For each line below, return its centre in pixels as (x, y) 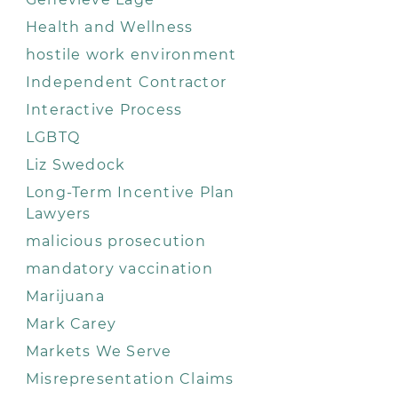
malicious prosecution (115, 241)
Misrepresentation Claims (130, 379)
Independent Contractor (126, 82)
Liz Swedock (76, 165)
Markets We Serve (99, 351)
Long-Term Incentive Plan (130, 192)
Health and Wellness (109, 27)
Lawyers (58, 214)
